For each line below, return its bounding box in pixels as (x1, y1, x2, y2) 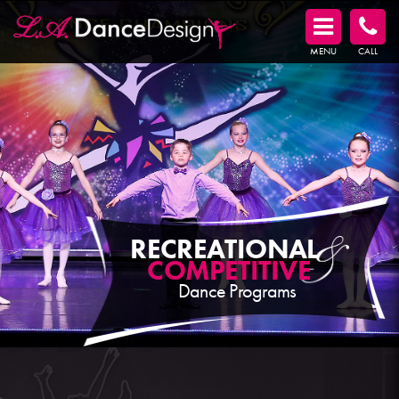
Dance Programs (178, 278, 296, 303)
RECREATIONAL (130, 231, 319, 267)
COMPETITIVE (147, 252, 311, 288)
